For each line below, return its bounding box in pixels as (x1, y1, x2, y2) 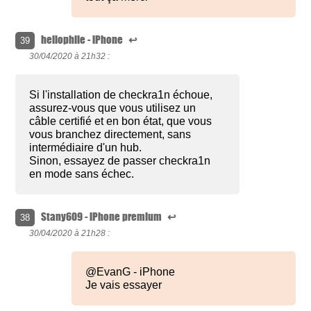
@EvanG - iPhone (85, 266, 176, 278)
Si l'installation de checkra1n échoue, (29, 89, 213, 101)
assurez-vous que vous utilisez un (29, 102, 196, 115)
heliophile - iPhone (41, 32, 126, 48)
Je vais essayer (85, 279, 162, 292)
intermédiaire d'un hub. (29, 142, 142, 154)
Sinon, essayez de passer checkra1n (29, 155, 211, 167)
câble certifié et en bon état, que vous (29, 115, 212, 128)
